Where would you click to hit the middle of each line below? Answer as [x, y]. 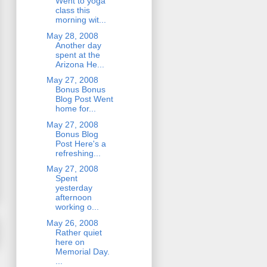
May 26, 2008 [72, 223]
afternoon [73, 198]
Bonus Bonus [80, 90]
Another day [78, 45]
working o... [77, 207]
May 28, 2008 [72, 35]
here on [70, 242]
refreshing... [78, 153]
